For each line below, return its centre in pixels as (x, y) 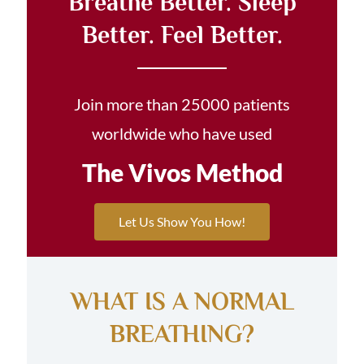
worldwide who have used (182, 134)
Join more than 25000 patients (182, 104)
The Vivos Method (182, 173)
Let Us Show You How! (182, 222)
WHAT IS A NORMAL (182, 302)
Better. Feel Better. (182, 35)
